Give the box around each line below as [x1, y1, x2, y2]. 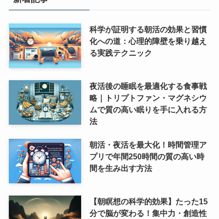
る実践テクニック [89, 48, 152, 57]
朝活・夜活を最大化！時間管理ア [89, 140, 207, 149]
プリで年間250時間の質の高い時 [89, 152, 204, 161]
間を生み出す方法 [89, 163, 152, 173]
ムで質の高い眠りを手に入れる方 [89, 105, 207, 114]
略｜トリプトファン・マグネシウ [89, 93, 207, 102]
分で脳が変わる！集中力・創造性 [89, 208, 207, 218]
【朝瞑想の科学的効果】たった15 [89, 197, 208, 206]
